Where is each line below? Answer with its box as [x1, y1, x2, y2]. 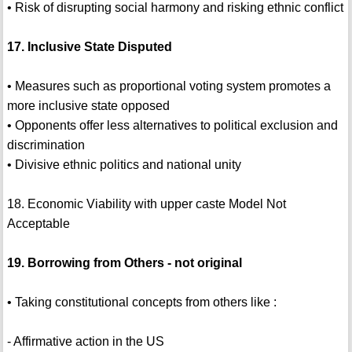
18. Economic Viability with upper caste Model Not [6, 197, 286, 211]
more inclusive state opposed [6, 99, 170, 113]
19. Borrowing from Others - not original [6, 256, 242, 270]
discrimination [6, 138, 85, 152]
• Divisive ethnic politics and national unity [6, 158, 241, 172]
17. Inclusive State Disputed [6, 40, 172, 54]
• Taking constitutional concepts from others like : [6, 295, 277, 310]
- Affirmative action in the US [6, 335, 164, 349]
